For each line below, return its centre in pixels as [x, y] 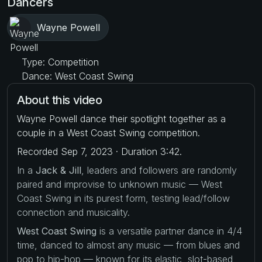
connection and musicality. [73, 212]
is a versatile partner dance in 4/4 [169, 231]
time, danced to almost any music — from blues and [128, 245]
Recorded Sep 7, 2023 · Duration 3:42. [99, 151]
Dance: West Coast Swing [76, 76]
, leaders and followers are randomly [159, 170]
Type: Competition [59, 62]
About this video [60, 100]
